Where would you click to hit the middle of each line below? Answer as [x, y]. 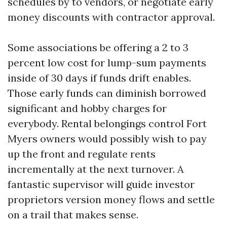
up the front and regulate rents [82, 154]
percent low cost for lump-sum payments [107, 63]
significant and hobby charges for [87, 108]
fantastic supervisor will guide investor [101, 184]
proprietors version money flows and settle [111, 199]
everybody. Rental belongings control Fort [107, 123]
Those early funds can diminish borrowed [107, 93]
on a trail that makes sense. [73, 215]
